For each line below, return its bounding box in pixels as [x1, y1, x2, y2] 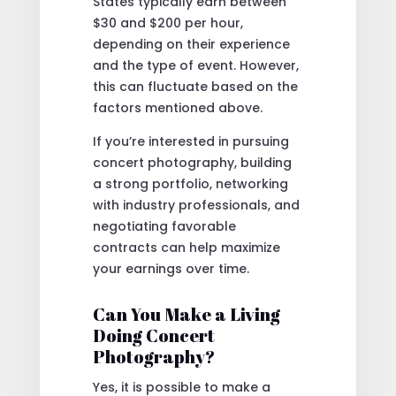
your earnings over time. [92, 260, 249, 278]
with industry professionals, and [92, 196, 300, 215]
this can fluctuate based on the [92, 78, 298, 96]
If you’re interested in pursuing [92, 133, 289, 151]
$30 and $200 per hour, [92, 14, 243, 33]
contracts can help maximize [92, 239, 280, 257]
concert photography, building [92, 154, 292, 172]
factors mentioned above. [92, 99, 263, 118]
